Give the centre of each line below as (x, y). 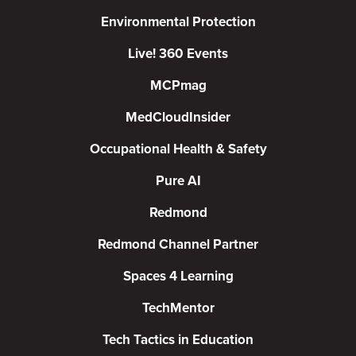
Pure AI (178, 180)
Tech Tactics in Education (178, 339)
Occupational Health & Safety (178, 149)
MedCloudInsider (178, 117)
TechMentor (178, 308)
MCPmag (178, 85)
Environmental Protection (178, 21)
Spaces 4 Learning (178, 276)
